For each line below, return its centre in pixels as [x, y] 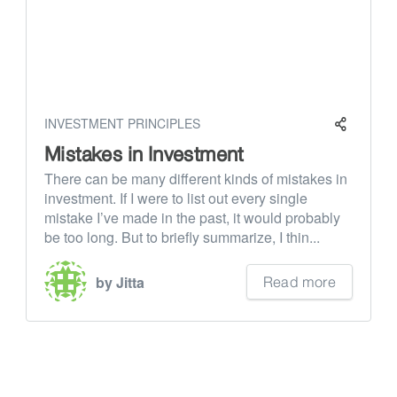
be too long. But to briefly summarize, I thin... [182, 237]
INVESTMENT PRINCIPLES [122, 123]
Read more [300, 282]
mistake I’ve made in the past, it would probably [192, 218]
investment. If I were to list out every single [176, 198]
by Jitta [120, 282]
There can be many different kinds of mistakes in [196, 179]
